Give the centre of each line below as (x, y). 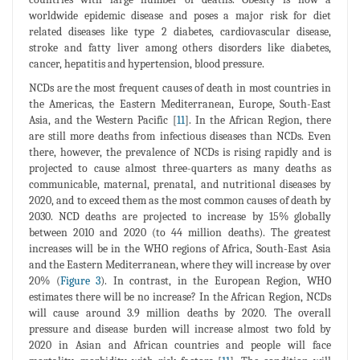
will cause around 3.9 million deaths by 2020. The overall (180, 313)
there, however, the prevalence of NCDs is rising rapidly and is (180, 152)
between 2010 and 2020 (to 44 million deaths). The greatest (180, 232)
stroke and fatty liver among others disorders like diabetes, (180, 47)
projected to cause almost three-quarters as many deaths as (180, 168)
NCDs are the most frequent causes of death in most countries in (180, 88)
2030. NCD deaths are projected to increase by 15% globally (180, 216)
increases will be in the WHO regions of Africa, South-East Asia (180, 248)
